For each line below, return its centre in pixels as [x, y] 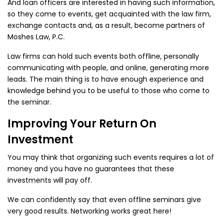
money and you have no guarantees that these [91, 169]
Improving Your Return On [82, 124]
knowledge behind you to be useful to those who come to [109, 91]
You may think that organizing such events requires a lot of [111, 157]
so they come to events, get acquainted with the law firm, [109, 14]
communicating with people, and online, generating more [108, 68]
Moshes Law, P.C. [36, 37]
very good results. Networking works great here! [89, 211]
